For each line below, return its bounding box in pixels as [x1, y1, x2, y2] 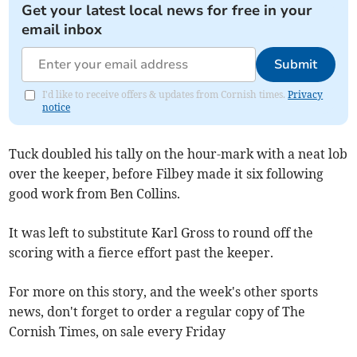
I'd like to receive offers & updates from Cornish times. [42, 88, 288, 100]
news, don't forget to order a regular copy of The [9, 304, 306, 320]
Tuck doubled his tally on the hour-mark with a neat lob [9, 146, 348, 162]
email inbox [22, 20, 103, 39]
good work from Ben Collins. [9, 186, 181, 202]
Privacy [288, 88, 324, 100]
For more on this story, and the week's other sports [9, 284, 319, 300]
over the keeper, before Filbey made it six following [9, 166, 324, 182]
